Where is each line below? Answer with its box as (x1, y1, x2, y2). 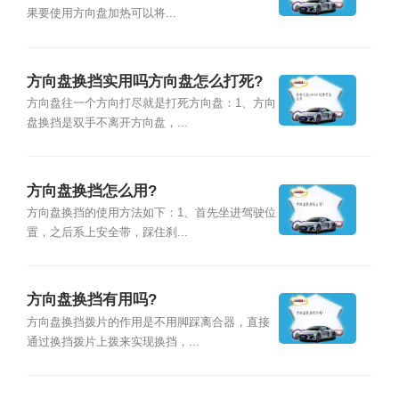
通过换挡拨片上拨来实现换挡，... (26, 335, 199, 348)
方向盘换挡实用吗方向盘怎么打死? (26, 72, 263, 90)
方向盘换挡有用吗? (26, 291, 157, 309)
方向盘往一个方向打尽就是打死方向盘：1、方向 (26, 97, 276, 110)
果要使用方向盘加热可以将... (26, 7, 176, 20)
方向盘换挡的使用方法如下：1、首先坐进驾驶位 (26, 206, 276, 219)
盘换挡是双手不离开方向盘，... (26, 117, 188, 130)
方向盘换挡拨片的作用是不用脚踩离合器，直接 (26, 315, 270, 329)
